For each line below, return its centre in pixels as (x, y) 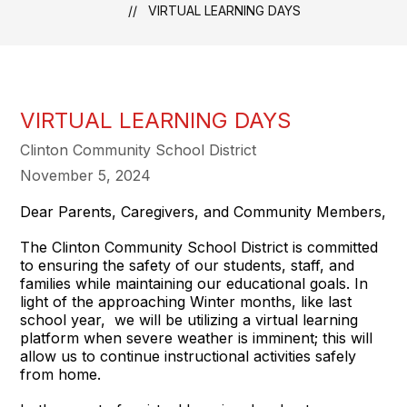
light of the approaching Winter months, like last (186, 302)
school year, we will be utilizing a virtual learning (189, 320)
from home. (61, 374)
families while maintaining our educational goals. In (194, 283)
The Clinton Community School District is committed (199, 247)
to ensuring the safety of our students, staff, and (188, 265)
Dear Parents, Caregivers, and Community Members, (203, 212)
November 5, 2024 (86, 175)
